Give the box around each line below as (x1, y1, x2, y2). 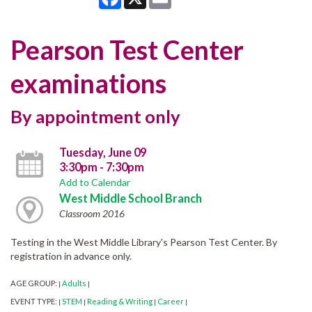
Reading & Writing (87, 297, 153, 306)
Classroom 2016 (58, 208, 125, 220)
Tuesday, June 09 (58, 146, 146, 159)
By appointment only (10, 106, 180, 127)
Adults (62, 279, 86, 288)
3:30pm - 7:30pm (58, 160, 144, 174)
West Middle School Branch (58, 192, 202, 205)
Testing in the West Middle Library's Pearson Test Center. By (10, 236, 277, 249)
